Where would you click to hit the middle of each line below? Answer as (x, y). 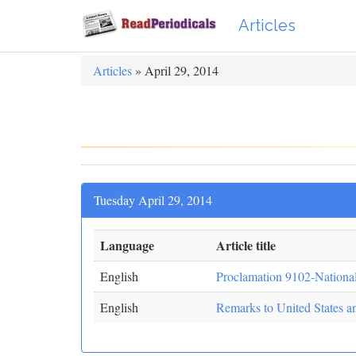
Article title (246, 245)
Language (127, 245)
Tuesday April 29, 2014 (153, 200)
